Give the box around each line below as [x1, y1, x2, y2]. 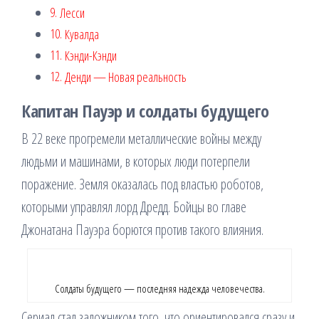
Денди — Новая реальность [64, 68, 187, 85]
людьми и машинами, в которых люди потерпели [21, 152, 250, 171]
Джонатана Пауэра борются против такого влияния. [21, 220, 263, 239]
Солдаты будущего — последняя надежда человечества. [54, 281, 265, 296]
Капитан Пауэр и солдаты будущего [21, 99, 269, 122]
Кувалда [64, 26, 99, 43]
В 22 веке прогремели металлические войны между [21, 129, 261, 148]
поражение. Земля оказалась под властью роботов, [21, 174, 263, 194]
